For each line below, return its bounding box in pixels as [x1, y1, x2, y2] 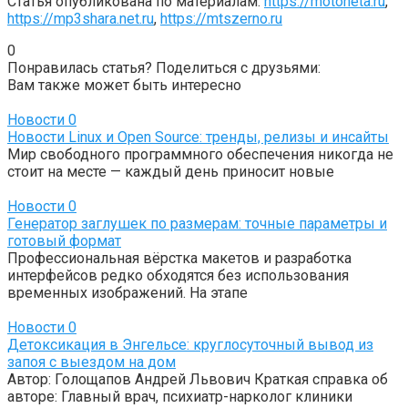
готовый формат [7, 231, 121, 250]
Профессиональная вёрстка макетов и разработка [7, 249, 352, 267]
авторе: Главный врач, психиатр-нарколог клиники [7, 387, 352, 405]
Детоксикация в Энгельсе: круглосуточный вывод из [7, 335, 373, 353]
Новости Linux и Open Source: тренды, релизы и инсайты [7, 127, 389, 146]
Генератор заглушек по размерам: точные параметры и [7, 214, 387, 232]
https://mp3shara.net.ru [7, 9, 154, 27]
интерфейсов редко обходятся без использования [7, 266, 349, 284]
